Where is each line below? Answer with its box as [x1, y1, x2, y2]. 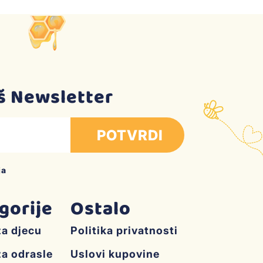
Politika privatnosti [70, 224, 178, 237]
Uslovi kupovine [70, 248, 160, 261]
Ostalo [70, 194, 131, 225]
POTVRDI [96, 126, 163, 144]
